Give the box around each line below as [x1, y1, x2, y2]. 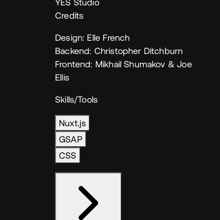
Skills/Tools [55, 94, 98, 105]
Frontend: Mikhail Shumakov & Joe [55, 58, 192, 69]
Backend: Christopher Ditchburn [55, 45, 183, 56]
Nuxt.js [59, 117, 86, 128]
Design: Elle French [55, 32, 130, 43]
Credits [55, 10, 84, 21]
